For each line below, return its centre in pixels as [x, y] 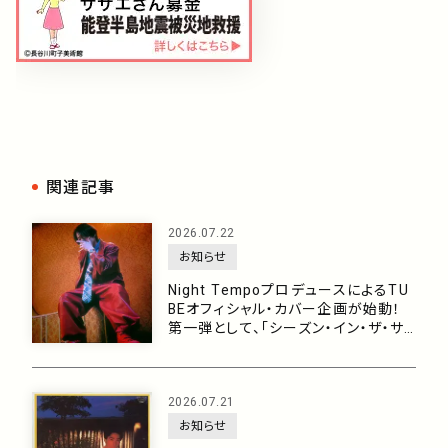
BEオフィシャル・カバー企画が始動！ [285, 309]
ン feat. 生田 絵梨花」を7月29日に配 [290, 347]
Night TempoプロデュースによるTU [288, 290]
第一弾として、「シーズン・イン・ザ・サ [286, 328]
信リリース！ [206, 366]
